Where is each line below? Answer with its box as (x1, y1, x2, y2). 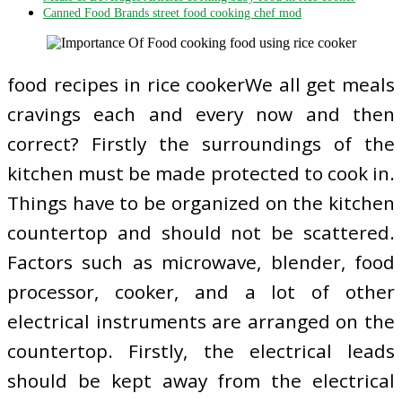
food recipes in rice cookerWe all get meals (7, 71, 395, 97)
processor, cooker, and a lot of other (7, 278, 395, 304)
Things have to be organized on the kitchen (7, 189, 395, 215)
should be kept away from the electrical (7, 367, 395, 393)
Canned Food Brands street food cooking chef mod (43, 5, 301, 21)
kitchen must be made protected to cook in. (7, 160, 395, 186)
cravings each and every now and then (7, 100, 395, 127)
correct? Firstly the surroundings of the (7, 130, 395, 156)
